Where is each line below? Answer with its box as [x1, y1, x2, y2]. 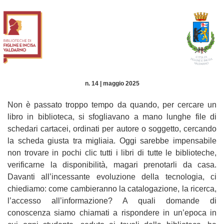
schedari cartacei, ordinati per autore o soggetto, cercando [7, 124, 216, 133]
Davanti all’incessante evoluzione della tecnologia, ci [7, 172, 216, 181]
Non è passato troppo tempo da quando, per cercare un [7, 100, 216, 109]
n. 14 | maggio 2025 [84, 80, 139, 87]
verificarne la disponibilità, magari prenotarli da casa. [7, 160, 216, 169]
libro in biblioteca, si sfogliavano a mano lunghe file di [7, 112, 216, 121]
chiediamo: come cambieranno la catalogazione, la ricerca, [7, 184, 216, 193]
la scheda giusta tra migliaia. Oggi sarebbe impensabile [7, 136, 216, 145]
